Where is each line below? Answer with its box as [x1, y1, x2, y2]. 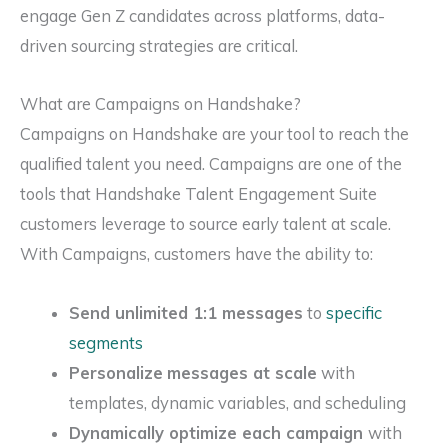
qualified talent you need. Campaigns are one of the [20, 154, 402, 175]
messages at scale [167, 362, 318, 383]
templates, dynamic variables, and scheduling [69, 392, 407, 413]
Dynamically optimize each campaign [69, 422, 369, 443]
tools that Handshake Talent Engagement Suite [20, 184, 377, 205]
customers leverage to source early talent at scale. [20, 214, 391, 235]
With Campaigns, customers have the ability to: [20, 244, 373, 265]
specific [326, 302, 383, 323]
